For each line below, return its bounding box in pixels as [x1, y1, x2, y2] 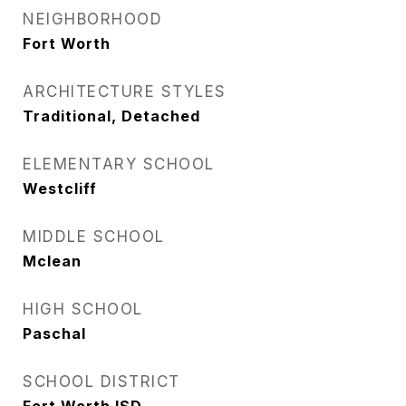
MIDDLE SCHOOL [23, 227, 165, 246]
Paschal [23, 324, 86, 343]
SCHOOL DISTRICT [23, 372, 180, 391]
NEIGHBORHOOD [23, 10, 162, 28]
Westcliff [23, 179, 97, 198]
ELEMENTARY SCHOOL [23, 155, 215, 173]
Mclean [23, 252, 82, 270]
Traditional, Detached [23, 107, 200, 125]
